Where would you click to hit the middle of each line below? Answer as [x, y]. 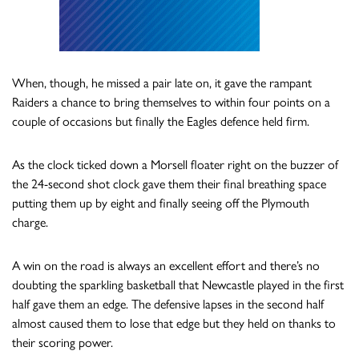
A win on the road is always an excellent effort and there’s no [166, 265]
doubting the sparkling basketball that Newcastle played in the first [178, 284]
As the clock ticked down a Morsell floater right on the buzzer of [175, 164]
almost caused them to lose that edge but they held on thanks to [174, 323]
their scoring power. [63, 342]
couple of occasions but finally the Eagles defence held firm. [161, 121]
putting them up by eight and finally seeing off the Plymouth [161, 203]
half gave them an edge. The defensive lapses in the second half [168, 304]
